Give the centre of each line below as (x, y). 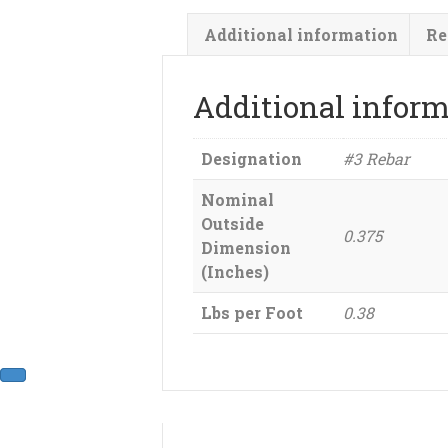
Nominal (237, 199)
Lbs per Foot (252, 312)
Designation (251, 158)
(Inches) (235, 271)
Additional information (301, 34)
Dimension (246, 247)
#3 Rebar (376, 158)
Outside (232, 223)
